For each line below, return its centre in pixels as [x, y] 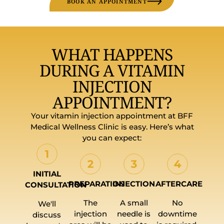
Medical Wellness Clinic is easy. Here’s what [112, 126]
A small [134, 202]
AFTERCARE [179, 183]
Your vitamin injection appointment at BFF [112, 115]
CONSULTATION [56, 184]
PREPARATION [97, 183]
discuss [47, 214]
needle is [134, 213]
